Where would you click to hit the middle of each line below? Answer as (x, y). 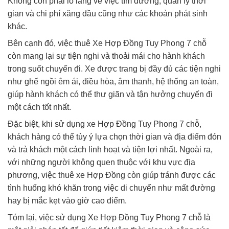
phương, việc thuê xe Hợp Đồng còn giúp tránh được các (112, 175)
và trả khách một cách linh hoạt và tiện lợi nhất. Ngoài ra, (110, 149)
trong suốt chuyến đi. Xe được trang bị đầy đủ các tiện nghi (114, 68)
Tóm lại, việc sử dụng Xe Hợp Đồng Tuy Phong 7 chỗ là (109, 217)
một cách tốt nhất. (39, 107)
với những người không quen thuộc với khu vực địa (101, 162)
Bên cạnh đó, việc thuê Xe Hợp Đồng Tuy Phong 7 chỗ (107, 43)
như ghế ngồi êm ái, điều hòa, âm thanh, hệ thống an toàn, (113, 81)
